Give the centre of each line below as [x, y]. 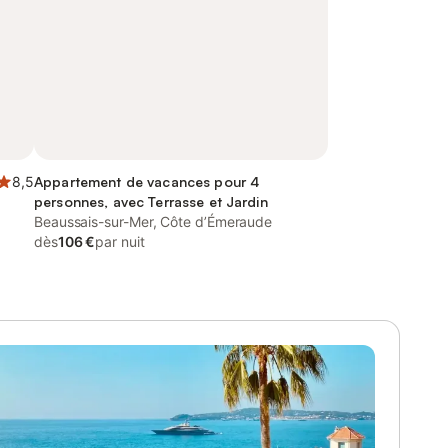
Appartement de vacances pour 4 [147, 181]
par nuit [120, 241]
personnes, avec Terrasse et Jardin [151, 201]
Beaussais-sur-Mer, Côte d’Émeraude [153, 221]
